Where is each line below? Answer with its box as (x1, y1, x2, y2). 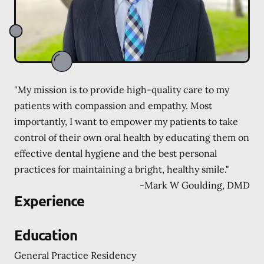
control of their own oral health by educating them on (14, 131, 249, 143)
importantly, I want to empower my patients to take (14, 115, 238, 127)
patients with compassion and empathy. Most (14, 99, 212, 111)
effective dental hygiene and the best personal (14, 147, 217, 159)
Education (14, 225, 77, 244)
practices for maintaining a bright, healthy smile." (14, 163, 229, 175)
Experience (14, 191, 84, 210)
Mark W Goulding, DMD (144, 179, 250, 191)
